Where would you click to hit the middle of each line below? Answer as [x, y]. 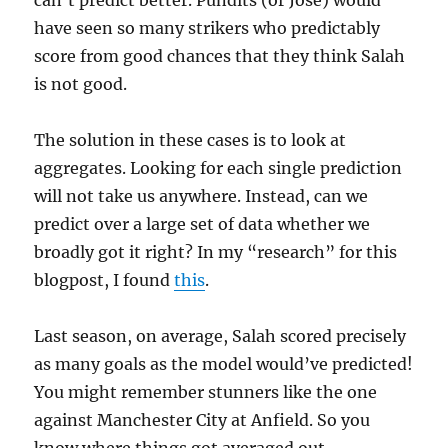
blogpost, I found [104, 280]
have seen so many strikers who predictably [207, 28]
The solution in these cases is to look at [190, 140]
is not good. [81, 84]
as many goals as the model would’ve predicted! [224, 364]
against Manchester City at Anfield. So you [202, 420]
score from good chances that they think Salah [220, 56]
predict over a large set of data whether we [202, 224]
